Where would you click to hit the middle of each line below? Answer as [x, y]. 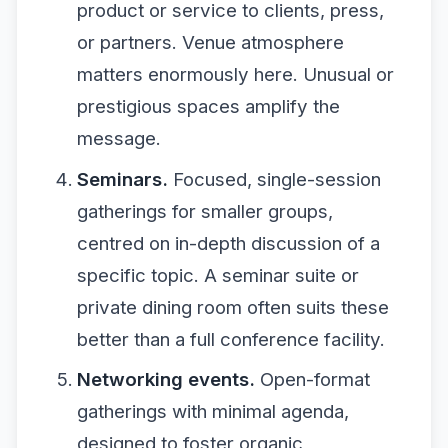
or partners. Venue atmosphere [210, 42]
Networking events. [165, 379]
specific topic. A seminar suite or [217, 275]
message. [118, 138]
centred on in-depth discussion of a [228, 243]
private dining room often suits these [232, 307]
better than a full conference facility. [230, 339]
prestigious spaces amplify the [208, 106]
